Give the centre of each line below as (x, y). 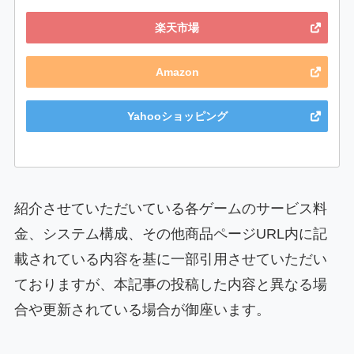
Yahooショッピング (177, 116)
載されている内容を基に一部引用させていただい (170, 259)
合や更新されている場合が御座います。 (142, 309)
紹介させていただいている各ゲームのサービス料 (170, 208)
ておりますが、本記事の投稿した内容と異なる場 (170, 284)
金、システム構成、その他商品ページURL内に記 (170, 233)
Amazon (177, 72)
